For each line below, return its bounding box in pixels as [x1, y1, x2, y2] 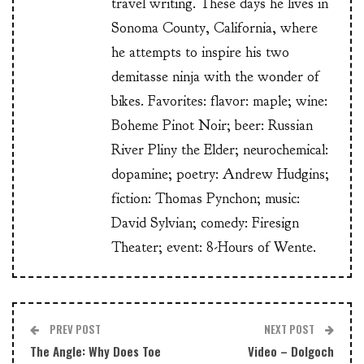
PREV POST [47, 321, 101, 338]
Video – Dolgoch [248, 342, 334, 361]
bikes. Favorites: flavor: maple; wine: [111, 92, 327, 111]
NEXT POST [264, 321, 317, 338]
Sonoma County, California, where [111, 19, 318, 38]
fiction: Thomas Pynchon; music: [111, 189, 300, 209]
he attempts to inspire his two [111, 43, 289, 63]
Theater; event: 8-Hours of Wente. [111, 238, 316, 258]
